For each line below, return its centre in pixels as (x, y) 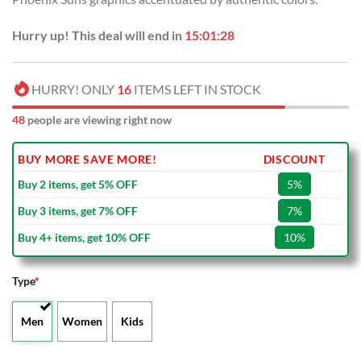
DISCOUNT (294, 160)
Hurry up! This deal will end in (98, 35)
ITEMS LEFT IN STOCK (196, 89)
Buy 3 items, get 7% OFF (78, 211)
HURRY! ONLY (74, 89)
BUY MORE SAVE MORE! (87, 160)
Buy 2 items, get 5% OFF (78, 185)
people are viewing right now (98, 120)
